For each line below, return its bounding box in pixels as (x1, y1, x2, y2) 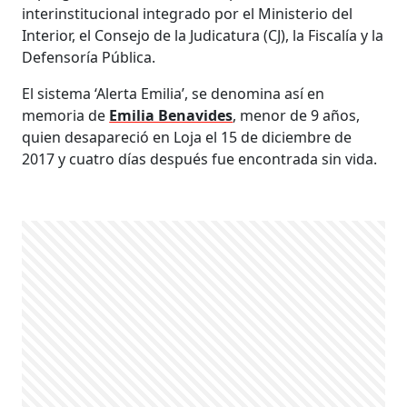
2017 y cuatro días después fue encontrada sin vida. (22, 149, 378, 170)
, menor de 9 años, (233, 105, 361, 126)
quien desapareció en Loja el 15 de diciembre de (22, 127, 352, 148)
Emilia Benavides (109, 105, 233, 126)
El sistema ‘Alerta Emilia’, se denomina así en (22, 84, 325, 104)
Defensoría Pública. (22, 47, 156, 68)
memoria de (22, 105, 110, 126)
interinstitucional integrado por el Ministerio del (22, 4, 353, 25)
